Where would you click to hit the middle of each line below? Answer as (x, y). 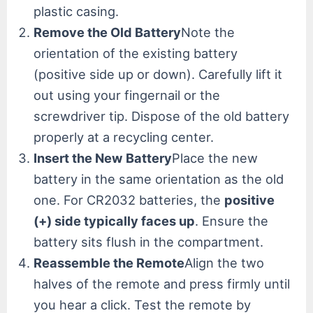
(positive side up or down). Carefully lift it (158, 74)
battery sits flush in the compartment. (149, 242)
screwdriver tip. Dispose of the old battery (162, 116)
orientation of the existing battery (136, 53)
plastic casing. (77, 12)
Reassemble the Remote (109, 263)
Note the (208, 32)
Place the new (215, 158)
